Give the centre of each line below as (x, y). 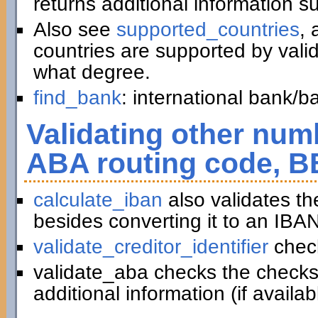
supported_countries (208, 29)
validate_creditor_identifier (150, 247)
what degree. (92, 72)
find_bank (77, 98)
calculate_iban (98, 200)
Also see (75, 29)
